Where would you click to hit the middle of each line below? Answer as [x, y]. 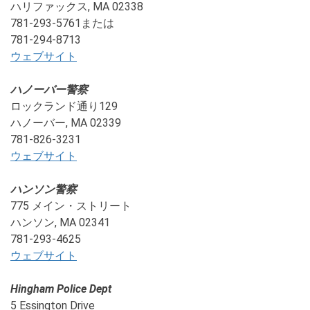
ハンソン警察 [44, 189]
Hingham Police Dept [61, 289]
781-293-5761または [62, 23]
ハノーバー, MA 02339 [66, 123]
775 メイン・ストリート [71, 206]
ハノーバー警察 [49, 90]
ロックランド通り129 [64, 106]
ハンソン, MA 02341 [60, 222]
